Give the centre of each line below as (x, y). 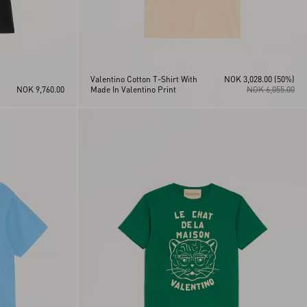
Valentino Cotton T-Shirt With (144, 79)
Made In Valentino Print (133, 89)
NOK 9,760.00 (40, 89)
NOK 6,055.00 (271, 89)
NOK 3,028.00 (248, 79)
